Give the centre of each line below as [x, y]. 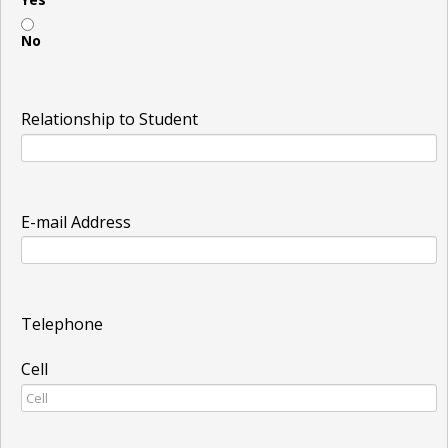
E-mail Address [76, 221]
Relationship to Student [109, 118]
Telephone [62, 324]
